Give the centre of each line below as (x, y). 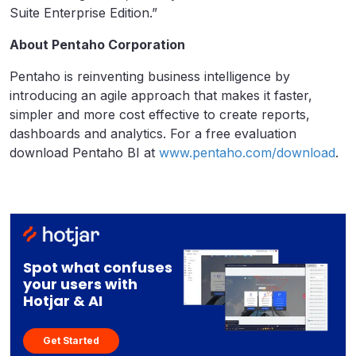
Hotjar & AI (63, 300)
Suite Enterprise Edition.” (83, 13)
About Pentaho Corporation (97, 44)
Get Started (71, 340)
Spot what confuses (98, 267)
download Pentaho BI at (84, 153)
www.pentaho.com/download (247, 153)
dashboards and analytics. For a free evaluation (153, 133)
